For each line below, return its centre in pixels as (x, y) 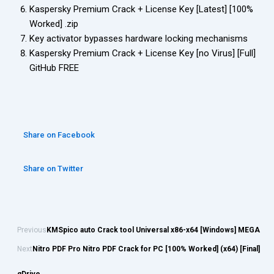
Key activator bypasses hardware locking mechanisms (139, 39)
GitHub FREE (54, 68)
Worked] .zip (54, 24)
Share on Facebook (59, 135)
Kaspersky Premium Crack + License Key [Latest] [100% (141, 9)
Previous (32, 230)
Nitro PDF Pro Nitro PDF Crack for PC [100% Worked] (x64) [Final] (146, 249)
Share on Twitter (53, 168)
